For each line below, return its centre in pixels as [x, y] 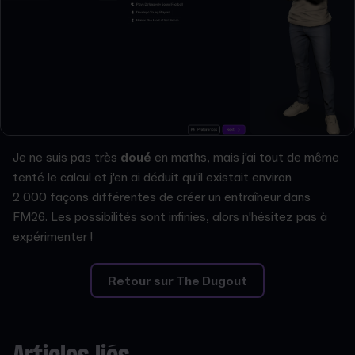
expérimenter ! [53, 237]
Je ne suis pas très [67, 157]
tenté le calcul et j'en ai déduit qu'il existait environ [152, 177]
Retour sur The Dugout [177, 281]
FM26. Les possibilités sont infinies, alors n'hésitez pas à [170, 217]
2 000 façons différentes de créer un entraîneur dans [162, 197]
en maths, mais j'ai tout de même [245, 157]
